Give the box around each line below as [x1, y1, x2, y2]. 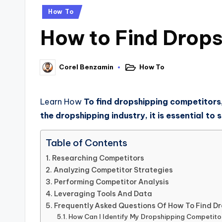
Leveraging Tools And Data [54, 189, 152, 198]
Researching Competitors [52, 153, 144, 163]
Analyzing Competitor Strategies [53, 165, 173, 174]
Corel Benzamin [59, 63, 113, 71]
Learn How [40, 96, 84, 107]
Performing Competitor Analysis [54, 177, 169, 186]
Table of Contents [46, 137, 127, 149]
